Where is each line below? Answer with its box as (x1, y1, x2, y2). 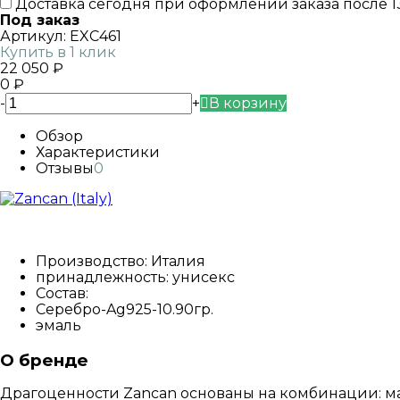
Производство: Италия (36, 252, 205, 270)
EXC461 (70, 27, 121, 45)
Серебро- (36, 300, 106, 318)
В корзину (209, 94, 287, 112)
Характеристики (36, 143, 160, 161)
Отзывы (36, 159, 94, 177)
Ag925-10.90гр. (106, 300, 213, 318)
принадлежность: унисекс (36, 268, 238, 286)
